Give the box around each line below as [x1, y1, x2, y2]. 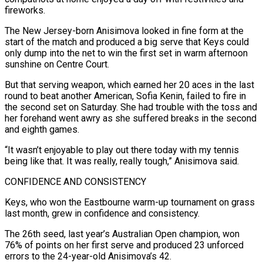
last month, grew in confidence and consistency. [5, 207, 200, 219]
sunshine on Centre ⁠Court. [5, 58, 109, 70]
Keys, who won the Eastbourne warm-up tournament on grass [5, 196, 255, 208]
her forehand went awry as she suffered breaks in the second [5, 112, 257, 124]
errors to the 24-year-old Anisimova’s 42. [5, 250, 171, 262]
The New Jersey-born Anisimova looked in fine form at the [5, 25, 244, 36]
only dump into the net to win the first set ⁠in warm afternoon [5, 47, 248, 59]
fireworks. [5, 4, 45, 16]
